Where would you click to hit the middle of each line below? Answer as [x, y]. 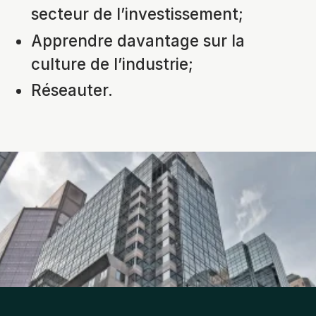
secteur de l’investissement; [137, 13]
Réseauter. [72, 90]
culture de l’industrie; [112, 63]
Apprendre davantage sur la [138, 40]
